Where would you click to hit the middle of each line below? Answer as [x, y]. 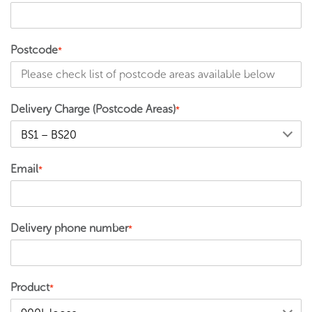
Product [30, 288]
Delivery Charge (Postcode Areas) [93, 109]
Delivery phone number [69, 228]
